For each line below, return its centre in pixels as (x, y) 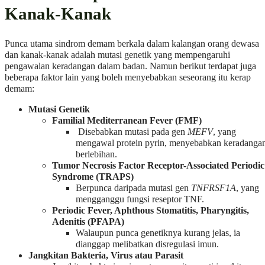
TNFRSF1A (214, 188)
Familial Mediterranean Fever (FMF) (127, 121)
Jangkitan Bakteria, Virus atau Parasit (106, 256)
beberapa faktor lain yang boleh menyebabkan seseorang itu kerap (128, 78)
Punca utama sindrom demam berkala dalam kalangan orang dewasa (132, 44)
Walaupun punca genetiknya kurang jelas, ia (158, 233)
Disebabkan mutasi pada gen (132, 132)
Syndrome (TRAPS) (93, 177)
